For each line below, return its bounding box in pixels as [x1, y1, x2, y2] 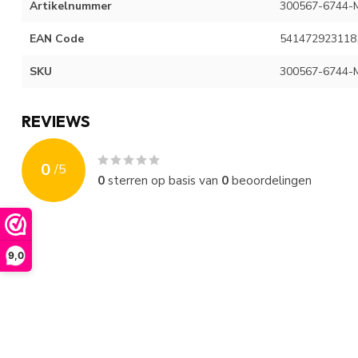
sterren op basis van [105, 171, 221, 189]
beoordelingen [229, 171, 312, 189]
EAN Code [30, 30, 84, 46]
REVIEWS [22, 110, 90, 131]
